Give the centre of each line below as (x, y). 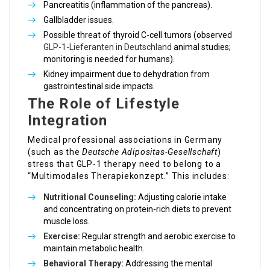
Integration (68, 121)
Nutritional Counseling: (90, 197)
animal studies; (201, 47)
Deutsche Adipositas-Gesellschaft (150, 152)
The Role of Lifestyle (104, 104)
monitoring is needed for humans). (109, 59)
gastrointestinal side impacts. (99, 86)
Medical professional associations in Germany (125, 140)
